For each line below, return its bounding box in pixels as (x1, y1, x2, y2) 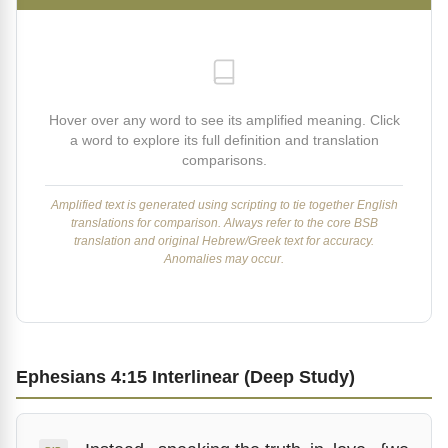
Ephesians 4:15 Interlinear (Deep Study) (16, 366, 355, 387)
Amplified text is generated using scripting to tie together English (50, 198, 398, 212)
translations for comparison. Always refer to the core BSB (70, 216, 378, 230)
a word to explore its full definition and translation (69, 133, 379, 148)
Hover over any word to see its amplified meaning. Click (48, 113, 400, 128)
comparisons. (181, 153, 267, 168)
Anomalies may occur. (164, 252, 284, 266)
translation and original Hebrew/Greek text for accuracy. (74, 234, 374, 248)
